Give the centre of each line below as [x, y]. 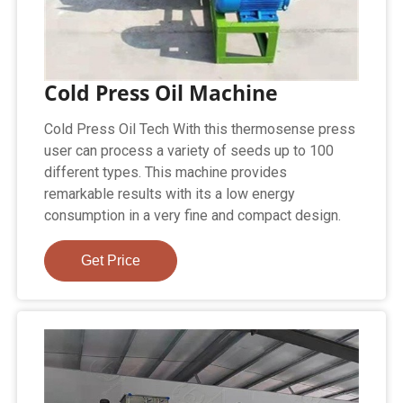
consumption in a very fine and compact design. [193, 216]
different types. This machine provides [166, 173]
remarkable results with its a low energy [170, 194]
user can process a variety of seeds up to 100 [189, 151]
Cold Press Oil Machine [161, 93]
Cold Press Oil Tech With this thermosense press [200, 130]
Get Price [111, 261]
